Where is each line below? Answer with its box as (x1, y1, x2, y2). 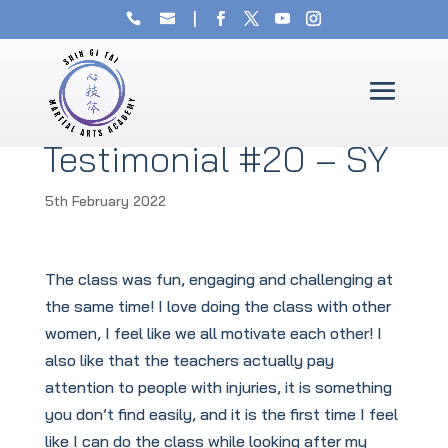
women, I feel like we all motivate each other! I (44, 323, 382, 343)
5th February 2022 (44, 192, 166, 210)
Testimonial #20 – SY (42, 136, 389, 181)
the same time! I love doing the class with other (44, 296, 391, 316)
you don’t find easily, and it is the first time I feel (44, 404, 398, 424)
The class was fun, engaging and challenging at (44, 269, 393, 289)
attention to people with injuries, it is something (44, 377, 392, 397)
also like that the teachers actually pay (44, 350, 334, 370)
